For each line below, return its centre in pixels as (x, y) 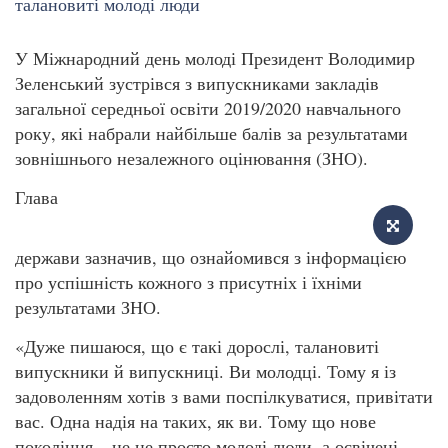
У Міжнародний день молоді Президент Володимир (215, 57)
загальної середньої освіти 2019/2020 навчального (208, 107)
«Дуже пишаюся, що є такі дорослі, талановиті (197, 345)
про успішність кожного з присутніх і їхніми (188, 281)
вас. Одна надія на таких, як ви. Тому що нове (195, 420)
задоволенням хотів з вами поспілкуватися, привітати (224, 395)
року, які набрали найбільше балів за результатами (211, 132)
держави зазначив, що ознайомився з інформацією (210, 256)
